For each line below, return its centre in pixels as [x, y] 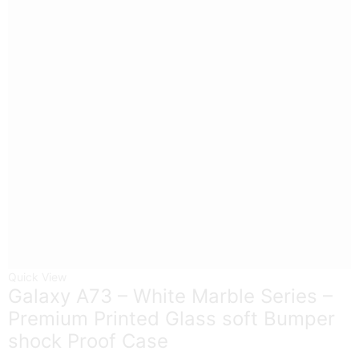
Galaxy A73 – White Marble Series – [170, 296]
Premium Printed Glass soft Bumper [171, 318]
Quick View [37, 276]
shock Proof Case [88, 341]
